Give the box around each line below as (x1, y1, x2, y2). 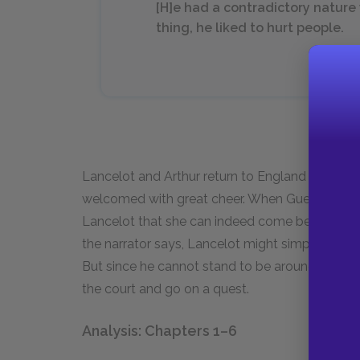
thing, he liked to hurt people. (156, 20, 344, 35)
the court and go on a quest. (82, 281, 249, 297)
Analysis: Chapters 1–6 (82, 322, 237, 339)
